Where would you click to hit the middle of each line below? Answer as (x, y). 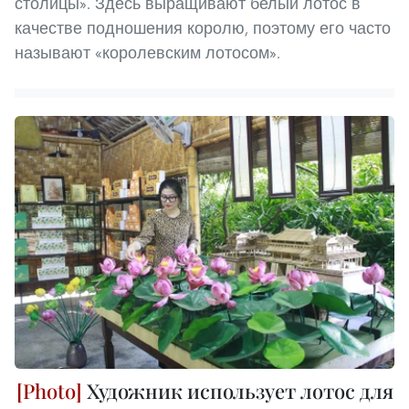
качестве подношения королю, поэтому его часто (203, 27)
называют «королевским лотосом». (147, 52)
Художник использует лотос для (238, 391)
